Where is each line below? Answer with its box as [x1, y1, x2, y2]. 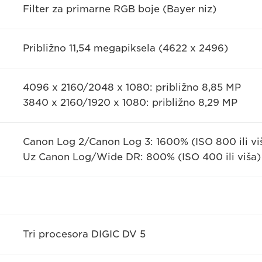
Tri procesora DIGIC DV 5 [22, 229, 146, 240]
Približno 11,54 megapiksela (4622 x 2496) [22, 43, 228, 54]
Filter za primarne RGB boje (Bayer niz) [22, 4, 216, 15]
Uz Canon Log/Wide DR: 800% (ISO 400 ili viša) [22, 151, 261, 163]
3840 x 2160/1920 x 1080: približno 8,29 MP [22, 97, 237, 109]
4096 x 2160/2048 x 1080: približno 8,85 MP [22, 82, 241, 94]
